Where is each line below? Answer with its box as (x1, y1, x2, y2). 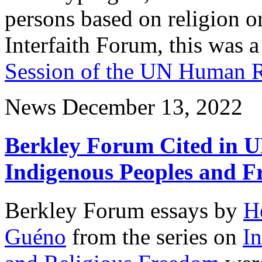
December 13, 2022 (62, 94, 243, 119)
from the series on (66, 224, 243, 250)
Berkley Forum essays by (5, 198, 243, 223)
